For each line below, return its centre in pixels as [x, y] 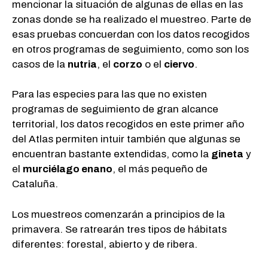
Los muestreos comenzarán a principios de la [118, 214]
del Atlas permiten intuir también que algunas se [126, 139]
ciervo [179, 64]
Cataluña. [36, 184]
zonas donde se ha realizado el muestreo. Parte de [132, 19]
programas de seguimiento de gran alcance [115, 109]
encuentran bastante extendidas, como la [112, 154]
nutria [82, 64]
